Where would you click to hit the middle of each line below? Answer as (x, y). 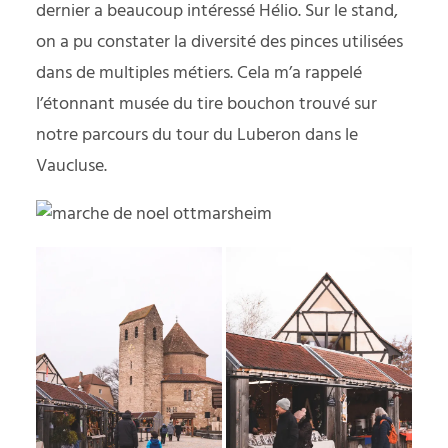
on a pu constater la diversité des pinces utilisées (219, 42)
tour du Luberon (238, 135)
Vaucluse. (71, 166)
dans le (329, 135)
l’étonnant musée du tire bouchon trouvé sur (206, 104)
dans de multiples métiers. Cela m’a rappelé (199, 73)
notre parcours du (106, 135)
